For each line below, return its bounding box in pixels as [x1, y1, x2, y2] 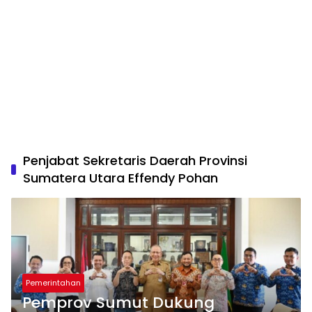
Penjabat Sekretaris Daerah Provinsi [22, 152, 247, 169]
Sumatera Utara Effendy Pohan [22, 169, 218, 187]
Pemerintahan [26, 276, 81, 288]
